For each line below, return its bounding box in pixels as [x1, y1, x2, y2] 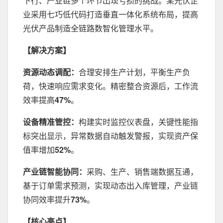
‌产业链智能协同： [23, 166, 87, 177]
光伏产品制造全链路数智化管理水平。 [23, 22, 158, 34]
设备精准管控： [23, 116, 79, 127]
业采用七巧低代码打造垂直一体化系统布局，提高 [23, 8, 198, 20]
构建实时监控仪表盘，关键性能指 [79, 116, 198, 127]
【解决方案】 [23, 44, 71, 56]
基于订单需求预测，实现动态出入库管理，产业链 [23, 180, 198, 191]
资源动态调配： [23, 66, 79, 78]
